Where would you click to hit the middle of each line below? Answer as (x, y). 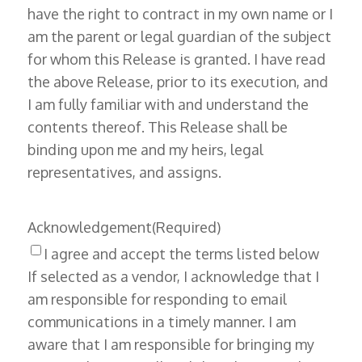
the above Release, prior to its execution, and (177, 82)
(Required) (186, 227)
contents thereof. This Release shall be (157, 127)
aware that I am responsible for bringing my (170, 345)
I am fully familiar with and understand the (168, 105)
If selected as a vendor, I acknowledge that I (173, 277)
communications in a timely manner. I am (161, 322)
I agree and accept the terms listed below (278, 254)
